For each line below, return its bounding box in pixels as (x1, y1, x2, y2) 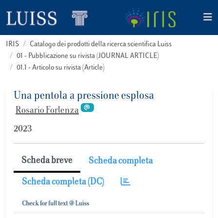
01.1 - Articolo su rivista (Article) (17, 64, 105, 72)
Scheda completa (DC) (22, 178, 104, 187)
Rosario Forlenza (16, 107, 79, 115)
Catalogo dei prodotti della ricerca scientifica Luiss (30, 41, 172, 48)
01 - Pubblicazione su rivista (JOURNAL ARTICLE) (17, 53, 159, 60)
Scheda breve (21, 156, 73, 165)
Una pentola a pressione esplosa (14, 91, 154, 102)
